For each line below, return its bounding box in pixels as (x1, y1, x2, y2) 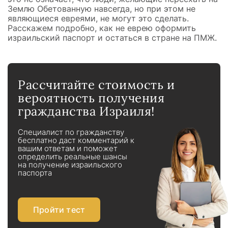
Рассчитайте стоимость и (18, 77, 175, 93)
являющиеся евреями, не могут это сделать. (8, 13, 189, 23)
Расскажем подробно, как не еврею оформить (8, 23, 196, 33)
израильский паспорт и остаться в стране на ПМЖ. (8, 33, 217, 43)
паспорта (18, 168, 52, 178)
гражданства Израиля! (18, 103, 155, 119)
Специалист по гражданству (18, 128, 124, 137)
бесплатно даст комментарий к (18, 136, 134, 145)
